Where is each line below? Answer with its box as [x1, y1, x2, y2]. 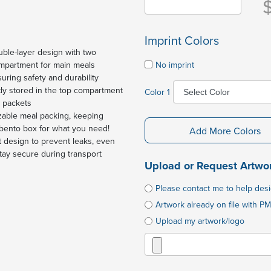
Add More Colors [189, 124, 261, 138]
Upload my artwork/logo [155, 215, 244, 227]
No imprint [155, 58, 194, 71]
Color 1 [145, 85, 170, 98]
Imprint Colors [145, 31, 219, 49]
